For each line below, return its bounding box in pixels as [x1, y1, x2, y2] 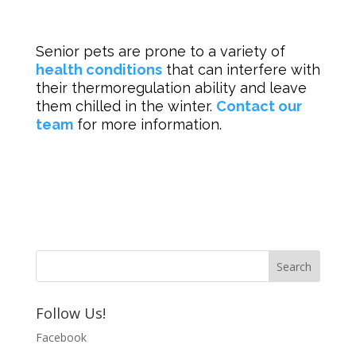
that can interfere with [161, 60, 320, 78]
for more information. [72, 115, 226, 133]
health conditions [35, 60, 162, 78]
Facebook [35, 329, 87, 345]
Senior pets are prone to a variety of [35, 42, 285, 60]
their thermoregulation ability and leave [35, 79, 307, 96]
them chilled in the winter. [35, 97, 216, 114]
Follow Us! [35, 303, 106, 323]
